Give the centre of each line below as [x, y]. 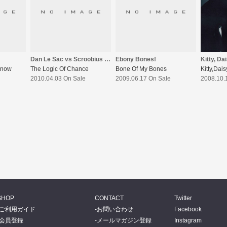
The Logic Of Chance [60, 69]
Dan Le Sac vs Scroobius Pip [107, 60]
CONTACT [109, 198]
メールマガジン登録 [124, 220]
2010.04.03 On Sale [58, 79]
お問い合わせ [115, 209]
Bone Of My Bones [141, 69]
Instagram [188, 220]
